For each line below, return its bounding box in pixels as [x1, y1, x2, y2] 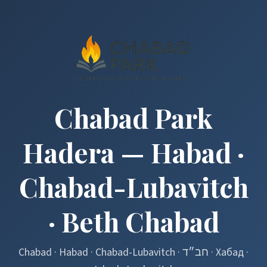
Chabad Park [54, 100, 213, 136]
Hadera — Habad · [23, 135, 244, 170]
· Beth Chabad [48, 204, 219, 240]
